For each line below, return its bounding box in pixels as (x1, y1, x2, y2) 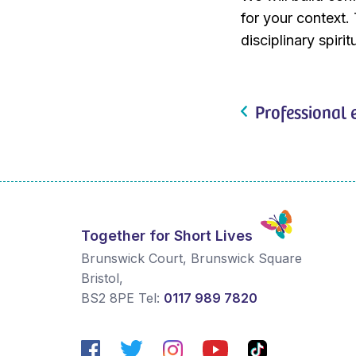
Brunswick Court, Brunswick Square (81, 250, 302, 267)
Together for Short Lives (81, 227, 253, 245)
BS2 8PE (81, 290, 134, 307)
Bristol (81, 270, 119, 287)
